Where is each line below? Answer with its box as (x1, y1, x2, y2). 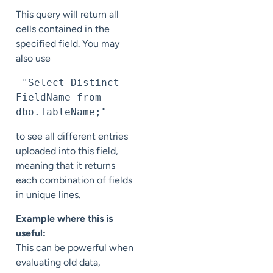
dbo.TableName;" (16, 106, 107, 118)
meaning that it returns (16, 160, 115, 172)
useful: (16, 227, 46, 239)
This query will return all (16, 9, 119, 21)
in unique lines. (16, 189, 80, 201)
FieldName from (16, 91, 101, 104)
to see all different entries (16, 130, 128, 143)
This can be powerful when (16, 241, 133, 253)
